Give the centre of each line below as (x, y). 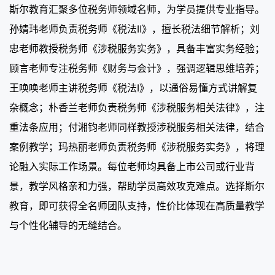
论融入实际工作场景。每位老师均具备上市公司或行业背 (132, 166)
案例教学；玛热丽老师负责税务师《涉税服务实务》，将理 (137, 146)
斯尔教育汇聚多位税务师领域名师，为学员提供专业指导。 (137, 9)
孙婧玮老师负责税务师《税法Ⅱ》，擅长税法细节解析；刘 (134, 29)
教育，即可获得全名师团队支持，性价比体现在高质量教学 (137, 205)
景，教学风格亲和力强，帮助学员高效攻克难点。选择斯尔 (137, 186)
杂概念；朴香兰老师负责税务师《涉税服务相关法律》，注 (137, 107)
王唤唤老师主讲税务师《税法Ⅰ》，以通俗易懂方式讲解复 (133, 87)
